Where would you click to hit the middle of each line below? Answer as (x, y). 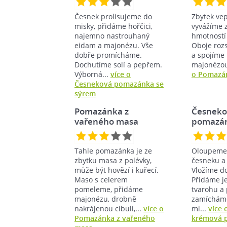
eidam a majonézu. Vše (114, 45)
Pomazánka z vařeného (115, 218)
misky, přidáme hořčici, (113, 26)
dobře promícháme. (108, 55)
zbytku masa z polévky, (113, 160)
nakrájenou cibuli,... (109, 208)
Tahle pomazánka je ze (113, 150)
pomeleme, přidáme (109, 189)
